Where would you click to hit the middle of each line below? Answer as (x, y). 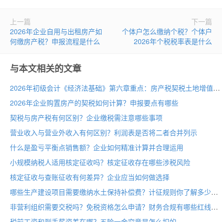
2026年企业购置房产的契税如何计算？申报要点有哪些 (94, 102)
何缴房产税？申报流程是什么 (55, 41)
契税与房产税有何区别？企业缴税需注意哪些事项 (86, 117)
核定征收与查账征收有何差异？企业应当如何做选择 (90, 177)
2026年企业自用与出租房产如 (56, 31)
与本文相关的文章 (46, 68)
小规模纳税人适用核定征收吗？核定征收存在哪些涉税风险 (100, 162)
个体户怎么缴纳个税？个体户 (167, 31)
